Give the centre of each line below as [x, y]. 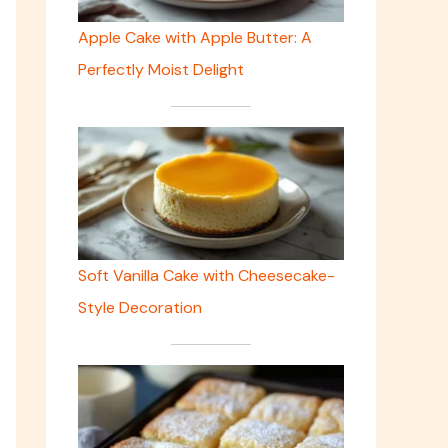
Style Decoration [140, 308]
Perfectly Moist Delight [161, 70]
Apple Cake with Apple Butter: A [195, 38]
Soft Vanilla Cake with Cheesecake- [206, 276]
